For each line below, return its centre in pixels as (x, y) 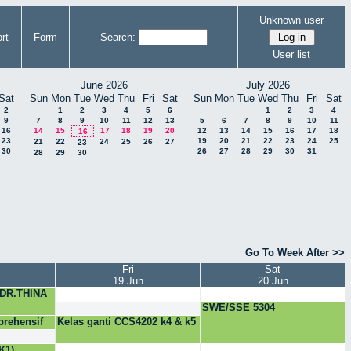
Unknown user (291, 20)
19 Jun (128, 281)
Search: (118, 37)
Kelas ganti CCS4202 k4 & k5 (127, 322)
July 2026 (268, 85)
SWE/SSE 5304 (239, 308)
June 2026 (104, 85)
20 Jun (273, 281)
